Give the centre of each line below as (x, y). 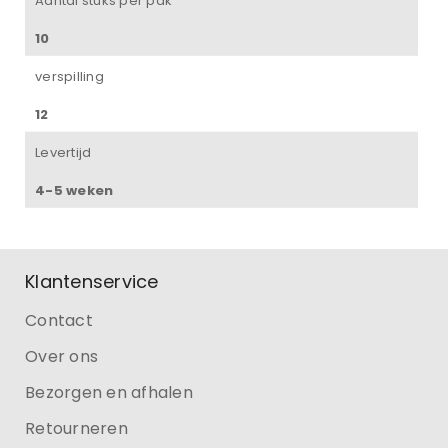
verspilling (69, 76)
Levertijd (63, 152)
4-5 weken (74, 190)
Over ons (61, 356)
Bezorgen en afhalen (109, 392)
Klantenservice (92, 281)
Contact (59, 320)
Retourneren (76, 428)
